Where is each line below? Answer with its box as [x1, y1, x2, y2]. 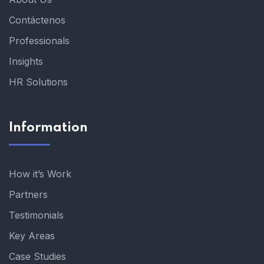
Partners [9, 188, 48, 200]
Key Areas [9, 229, 55, 242]
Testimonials [9, 209, 64, 221]
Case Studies [9, 250, 66, 262]
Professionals [9, 34, 70, 47]
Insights [9, 55, 43, 67]
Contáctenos [9, 14, 65, 26]
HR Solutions [9, 75, 68, 88]
